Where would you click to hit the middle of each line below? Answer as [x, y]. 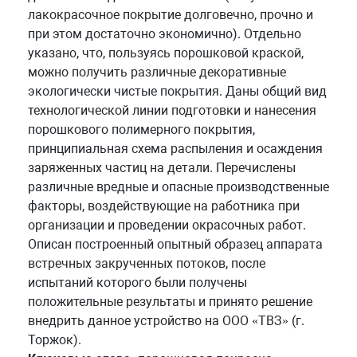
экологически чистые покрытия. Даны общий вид [177, 91]
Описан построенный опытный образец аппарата [175, 244]
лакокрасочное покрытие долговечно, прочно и [171, 14]
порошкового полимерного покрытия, [141, 129]
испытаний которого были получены [137, 282]
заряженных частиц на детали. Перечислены [162, 167]
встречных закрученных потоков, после [147, 263]
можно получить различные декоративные [157, 72]
